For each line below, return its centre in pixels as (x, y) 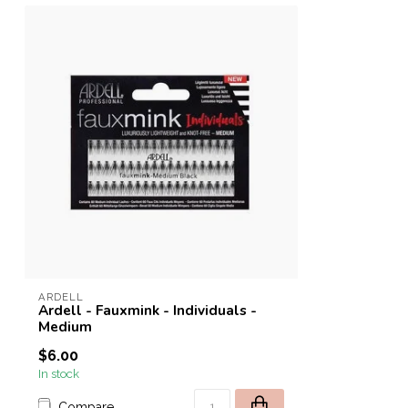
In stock (59, 373)
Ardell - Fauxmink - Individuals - (148, 310)
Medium (65, 326)
